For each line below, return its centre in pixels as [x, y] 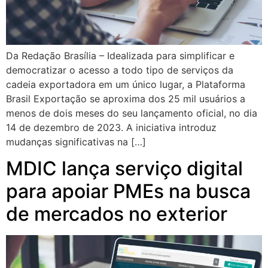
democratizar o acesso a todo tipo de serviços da [120, 70]
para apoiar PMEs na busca [128, 191]
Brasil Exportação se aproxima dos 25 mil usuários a [126, 98]
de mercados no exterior [117, 214]
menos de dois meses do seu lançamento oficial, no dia [132, 113]
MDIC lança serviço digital [124, 169]
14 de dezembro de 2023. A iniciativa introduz [111, 127]
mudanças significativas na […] [76, 141]
